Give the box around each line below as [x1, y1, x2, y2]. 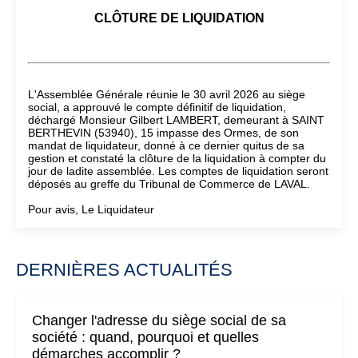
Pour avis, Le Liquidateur [28, 203, 154, 216]
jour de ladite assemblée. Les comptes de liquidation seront [28, 165, 328, 177]
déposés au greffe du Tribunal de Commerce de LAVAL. [28, 177, 310, 190]
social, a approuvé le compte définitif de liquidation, [28, 101, 286, 113]
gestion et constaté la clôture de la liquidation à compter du [28, 152, 326, 165]
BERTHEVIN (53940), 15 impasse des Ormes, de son [28, 126, 299, 139]
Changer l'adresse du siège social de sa [32, 312, 286, 328]
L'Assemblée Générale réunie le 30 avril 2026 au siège [28, 88, 305, 101]
